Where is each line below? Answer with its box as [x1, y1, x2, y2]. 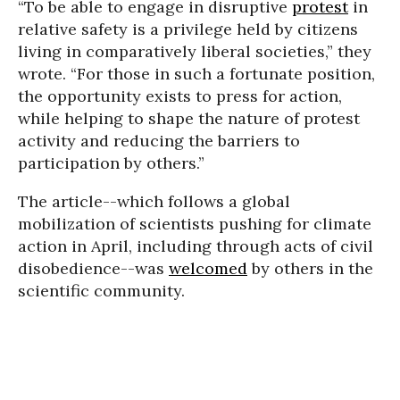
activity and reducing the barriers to [18, 130, 300, 152]
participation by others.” [18, 153, 204, 174]
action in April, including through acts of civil [18, 236, 373, 257]
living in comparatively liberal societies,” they [18, 41, 371, 62]
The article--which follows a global [18, 191, 290, 212]
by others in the [247, 258, 373, 279]
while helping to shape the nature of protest [18, 108, 360, 129]
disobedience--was [18, 258, 169, 279]
